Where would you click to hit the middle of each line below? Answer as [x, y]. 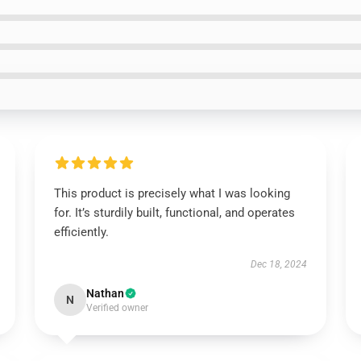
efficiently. [81, 232]
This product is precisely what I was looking [172, 193]
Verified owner [117, 308]
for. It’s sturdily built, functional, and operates [174, 213]
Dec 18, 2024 [279, 264]
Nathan [105, 293]
